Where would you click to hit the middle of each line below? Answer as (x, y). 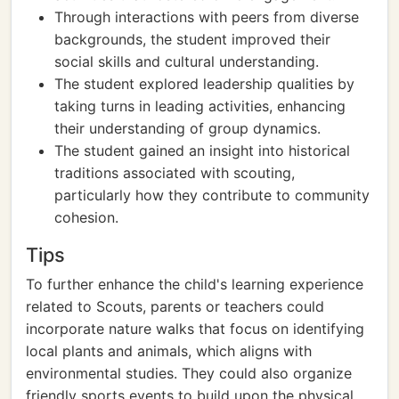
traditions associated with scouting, (175, 173)
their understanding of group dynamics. (187, 128)
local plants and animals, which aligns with (169, 351)
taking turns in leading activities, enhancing (200, 106)
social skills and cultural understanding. (187, 61)
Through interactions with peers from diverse (207, 17)
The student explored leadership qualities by (204, 84)
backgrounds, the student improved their (192, 39)
